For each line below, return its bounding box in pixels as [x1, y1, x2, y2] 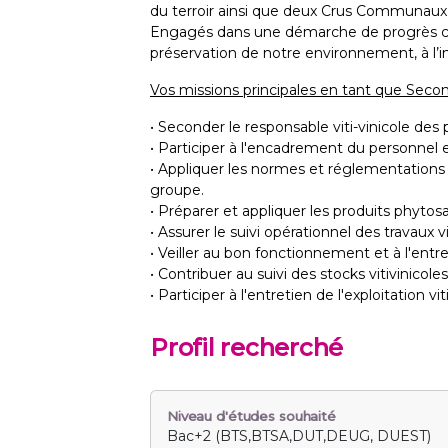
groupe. [150, 181, 204, 200]
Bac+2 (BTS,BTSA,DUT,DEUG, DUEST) [167, 427, 431, 446]
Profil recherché [150, 333, 344, 363]
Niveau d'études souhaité [167, 408, 336, 425]
